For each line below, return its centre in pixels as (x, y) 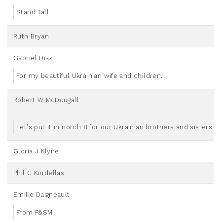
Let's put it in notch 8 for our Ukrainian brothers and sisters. (115, 127)
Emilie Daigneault (42, 195)
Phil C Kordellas (39, 173)
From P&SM (35, 213)
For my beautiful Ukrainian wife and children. (90, 76)
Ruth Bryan (31, 37)
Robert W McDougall (46, 100)
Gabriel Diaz (33, 58)
